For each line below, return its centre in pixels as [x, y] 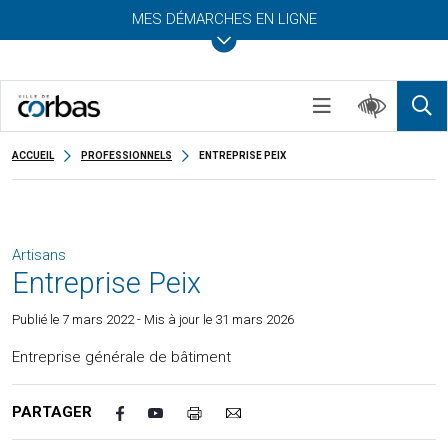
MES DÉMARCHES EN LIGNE [224, 19]
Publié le [37, 319]
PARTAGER [52, 412]
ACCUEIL [33, 155]
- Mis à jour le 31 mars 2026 [214, 319]
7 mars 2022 [98, 319]
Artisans [39, 255]
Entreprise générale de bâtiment [121, 357]
